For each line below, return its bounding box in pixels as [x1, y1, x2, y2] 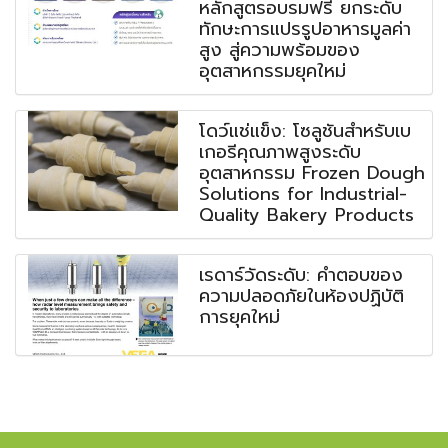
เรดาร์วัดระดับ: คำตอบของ [199, 261, 404, 290]
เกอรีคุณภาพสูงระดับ [199, 138, 362, 167]
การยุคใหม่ [199, 303, 281, 332]
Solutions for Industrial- [199, 180, 408, 209]
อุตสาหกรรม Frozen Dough [199, 159, 426, 188]
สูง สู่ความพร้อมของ [199, 36, 361, 65]
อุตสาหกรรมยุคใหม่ [199, 57, 347, 86]
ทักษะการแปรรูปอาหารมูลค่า [199, 15, 412, 44]
